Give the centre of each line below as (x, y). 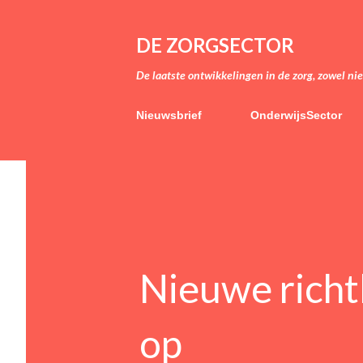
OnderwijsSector (296, 115)
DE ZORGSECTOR (215, 45)
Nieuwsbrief (169, 115)
